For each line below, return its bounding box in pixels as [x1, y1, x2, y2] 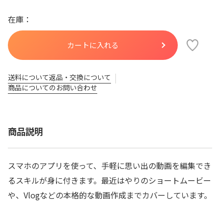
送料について [8, 72, 49, 82]
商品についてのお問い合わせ [8, 82, 97, 93]
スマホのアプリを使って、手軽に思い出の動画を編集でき [8, 160, 211, 172]
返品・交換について [49, 72, 111, 82]
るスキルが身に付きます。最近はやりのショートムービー [8, 174, 211, 187]
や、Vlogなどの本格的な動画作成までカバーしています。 [8, 189, 212, 201]
